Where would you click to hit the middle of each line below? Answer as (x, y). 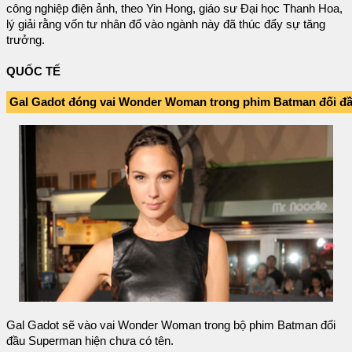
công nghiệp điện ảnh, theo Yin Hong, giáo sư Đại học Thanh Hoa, (174, 9)
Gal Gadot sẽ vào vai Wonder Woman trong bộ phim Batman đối (171, 325)
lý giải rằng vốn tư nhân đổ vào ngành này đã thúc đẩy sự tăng (166, 25)
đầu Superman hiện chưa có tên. (90, 341)
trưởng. (26, 40)
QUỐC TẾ (33, 72)
